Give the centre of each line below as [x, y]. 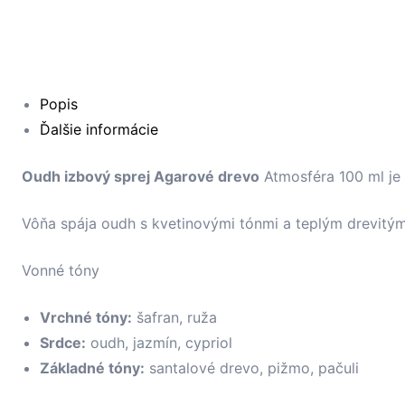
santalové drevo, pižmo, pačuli [252, 368]
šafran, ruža [174, 318]
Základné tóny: [92, 368]
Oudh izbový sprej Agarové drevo [141, 177]
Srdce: [63, 343]
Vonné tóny [61, 271]
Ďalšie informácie [99, 130]
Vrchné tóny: [86, 318]
